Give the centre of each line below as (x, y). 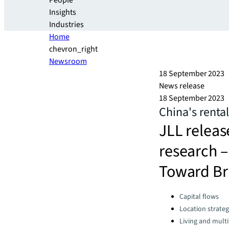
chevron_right (73, 49)
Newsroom (68, 61)
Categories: (178, 194)
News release (182, 86)
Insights (63, 12)
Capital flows (199, 197)
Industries (66, 25)
